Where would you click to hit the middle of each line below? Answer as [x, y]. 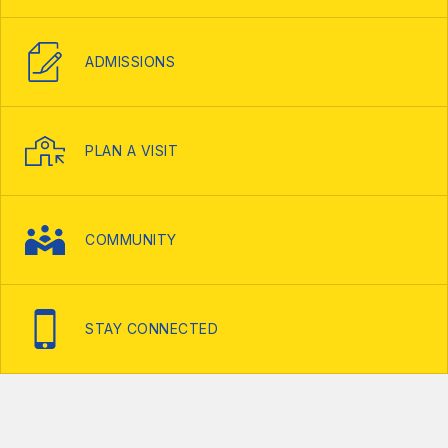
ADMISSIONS [130, 61]
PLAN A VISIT [131, 150]
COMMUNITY [131, 239]
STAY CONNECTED [151, 328]
